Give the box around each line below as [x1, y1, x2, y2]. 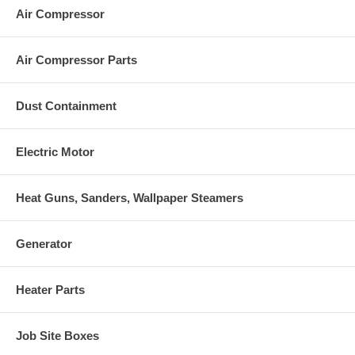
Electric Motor [16, 144, 94, 158]
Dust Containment [16, 98, 116, 113]
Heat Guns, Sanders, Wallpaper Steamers [16, 190, 243, 204]
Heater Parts [16, 282, 85, 296]
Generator [16, 236, 72, 250]
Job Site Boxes [16, 328, 99, 342]
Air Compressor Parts [16, 52, 137, 67]
